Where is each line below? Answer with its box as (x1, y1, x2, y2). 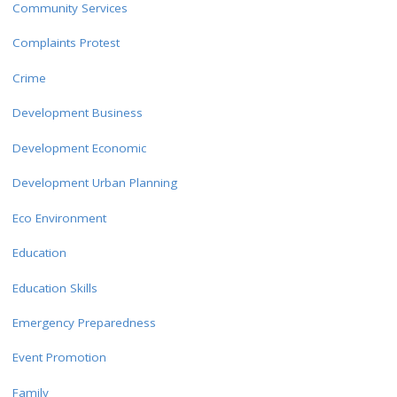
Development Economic (12, 139, 146, 156)
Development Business (12, 105, 143, 121)
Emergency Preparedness (12, 314, 156, 331)
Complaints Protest (12, 35, 120, 51)
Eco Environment (12, 209, 106, 226)
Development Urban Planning (12, 175, 177, 191)
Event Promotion (12, 349, 106, 366)
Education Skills (12, 279, 97, 296)
